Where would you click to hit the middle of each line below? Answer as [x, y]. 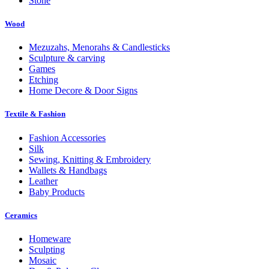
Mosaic [43, 260]
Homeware [50, 239]
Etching [44, 80]
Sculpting [47, 249]
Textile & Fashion [35, 114]
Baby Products [57, 192]
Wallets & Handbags [68, 170]
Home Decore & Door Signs [83, 91]
